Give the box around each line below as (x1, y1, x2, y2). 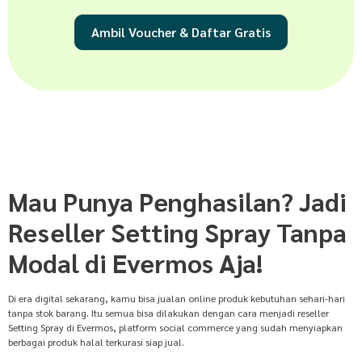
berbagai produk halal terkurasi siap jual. (8, 335, 184, 349)
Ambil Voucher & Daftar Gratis (91, 23, 271, 41)
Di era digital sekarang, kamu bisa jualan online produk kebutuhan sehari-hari (8, 292, 345, 305)
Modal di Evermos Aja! (8, 246, 263, 280)
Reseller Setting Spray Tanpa (8, 215, 347, 249)
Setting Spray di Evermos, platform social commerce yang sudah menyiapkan (8, 321, 343, 335)
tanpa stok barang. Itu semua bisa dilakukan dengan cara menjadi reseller (8, 306, 329, 320)
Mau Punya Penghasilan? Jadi (8, 184, 347, 218)
